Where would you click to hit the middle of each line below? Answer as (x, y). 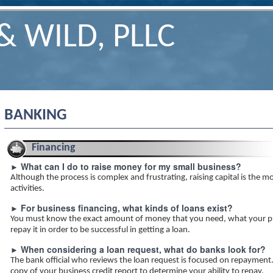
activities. (27, 189)
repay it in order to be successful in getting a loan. (100, 230)
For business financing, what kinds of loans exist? (127, 208)
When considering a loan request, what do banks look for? (143, 249)
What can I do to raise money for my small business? (131, 166)
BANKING (36, 115)
